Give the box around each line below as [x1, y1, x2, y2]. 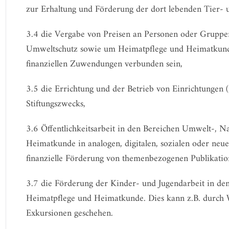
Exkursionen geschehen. [26, 205, 113, 221]
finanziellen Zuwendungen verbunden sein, [26, 56, 182, 72]
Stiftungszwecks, [26, 96, 85, 112]
